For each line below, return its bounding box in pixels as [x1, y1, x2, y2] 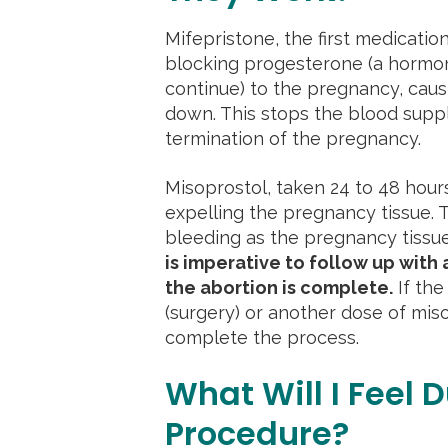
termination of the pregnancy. [164, 128, 421, 149]
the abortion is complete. [164, 277, 393, 298]
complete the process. [164, 327, 359, 348]
